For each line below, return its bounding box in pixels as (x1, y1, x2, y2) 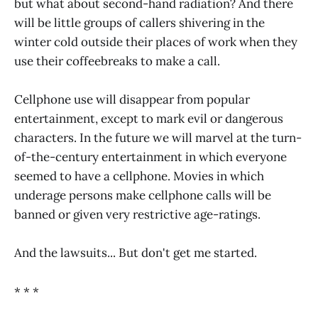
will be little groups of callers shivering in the (14, 15, 265, 31)
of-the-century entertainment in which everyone (14, 149, 287, 165)
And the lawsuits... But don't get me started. (14, 245, 257, 261)
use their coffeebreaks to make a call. (14, 53, 220, 70)
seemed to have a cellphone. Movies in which (14, 168, 264, 185)
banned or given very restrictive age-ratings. (14, 207, 261, 223)
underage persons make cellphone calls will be (14, 187, 271, 204)
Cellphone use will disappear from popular (14, 92, 250, 108)
